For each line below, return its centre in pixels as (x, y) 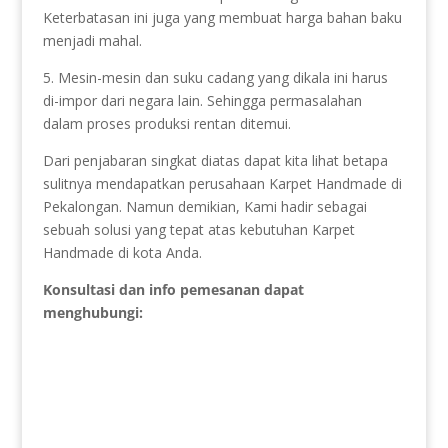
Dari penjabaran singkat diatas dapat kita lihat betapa (215, 160)
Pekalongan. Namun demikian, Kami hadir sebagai (204, 206)
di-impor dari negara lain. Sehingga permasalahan (202, 100)
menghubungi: (92, 312)
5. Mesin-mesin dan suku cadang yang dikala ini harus (215, 77)
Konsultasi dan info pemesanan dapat (173, 289)
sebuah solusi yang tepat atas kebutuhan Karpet (198, 229)
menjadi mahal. (92, 40)
